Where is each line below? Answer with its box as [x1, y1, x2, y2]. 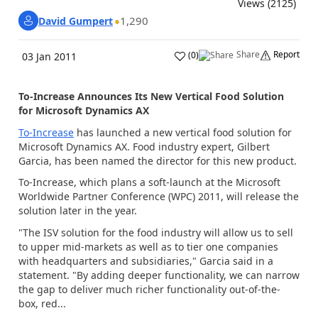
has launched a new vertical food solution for [74, 125, 292, 139]
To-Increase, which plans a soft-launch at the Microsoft [18, 175, 280, 189]
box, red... [18, 296, 66, 310]
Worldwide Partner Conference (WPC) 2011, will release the [18, 190, 299, 203]
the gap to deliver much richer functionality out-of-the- [18, 282, 280, 296]
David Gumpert [38, 13, 113, 28]
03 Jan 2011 [22, 50, 77, 63]
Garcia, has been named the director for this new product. [18, 153, 297, 168]
